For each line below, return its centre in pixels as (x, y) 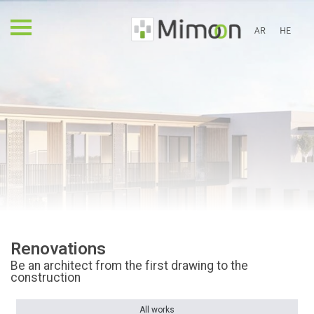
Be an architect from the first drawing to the (129, 266)
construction (46, 278)
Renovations (58, 249)
